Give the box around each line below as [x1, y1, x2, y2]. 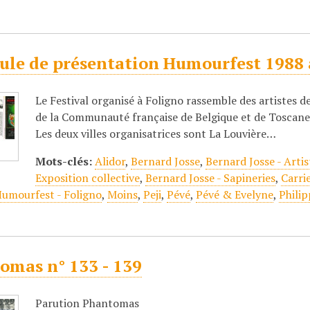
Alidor [95, 154, 126, 169]
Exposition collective [35, 170, 140, 185]
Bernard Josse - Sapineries [145, 170, 276, 185]
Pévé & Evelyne [196, 187, 274, 202]
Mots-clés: [35, 154, 93, 169]
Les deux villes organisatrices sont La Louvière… [35, 126, 277, 141]
